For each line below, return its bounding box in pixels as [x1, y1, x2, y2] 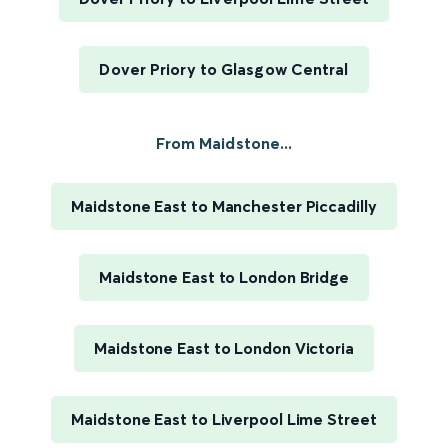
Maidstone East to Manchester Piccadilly [71, 196, 377, 217]
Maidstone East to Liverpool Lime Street [71, 409, 377, 430]
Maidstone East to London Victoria [94, 338, 354, 359]
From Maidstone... [155, 133, 293, 154]
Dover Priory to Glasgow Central [99, 59, 349, 80]
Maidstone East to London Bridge [99, 267, 349, 288]
